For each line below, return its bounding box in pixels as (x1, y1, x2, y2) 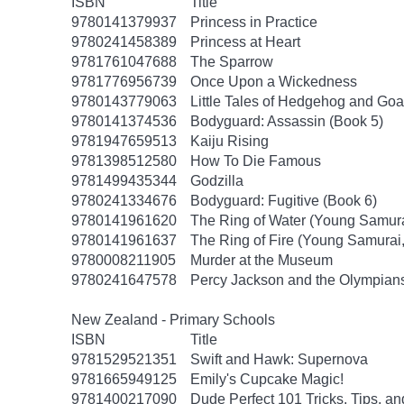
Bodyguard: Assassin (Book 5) (190, 114, 383, 129)
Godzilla (190, 173, 243, 188)
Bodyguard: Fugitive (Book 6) (190, 193, 377, 208)
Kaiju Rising (190, 133, 269, 149)
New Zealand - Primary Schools (71, 312, 275, 327)
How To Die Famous (190, 153, 321, 169)
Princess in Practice (190, 14, 317, 30)
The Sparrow (190, 54, 273, 69)
